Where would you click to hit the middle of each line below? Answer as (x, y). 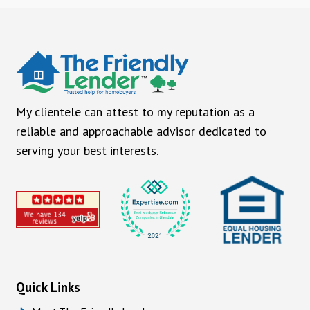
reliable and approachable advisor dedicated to (141, 131)
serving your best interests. (87, 151)
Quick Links (48, 288)
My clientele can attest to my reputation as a (135, 112)
